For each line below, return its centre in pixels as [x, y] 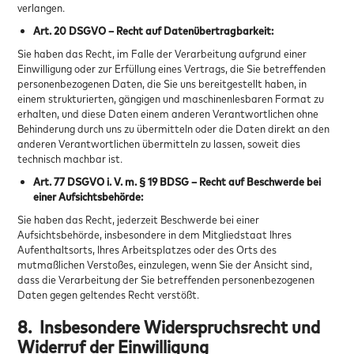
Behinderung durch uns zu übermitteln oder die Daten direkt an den [174, 128]
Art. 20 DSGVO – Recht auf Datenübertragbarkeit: [154, 30]
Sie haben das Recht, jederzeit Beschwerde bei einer [139, 219]
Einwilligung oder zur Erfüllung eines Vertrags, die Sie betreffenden [172, 68]
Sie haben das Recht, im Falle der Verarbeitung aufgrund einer [162, 53]
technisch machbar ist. [70, 158]
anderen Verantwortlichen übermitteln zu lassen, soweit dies [159, 143]
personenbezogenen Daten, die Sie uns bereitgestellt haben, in [162, 83]
